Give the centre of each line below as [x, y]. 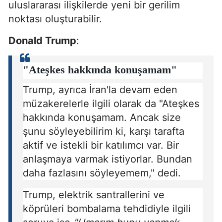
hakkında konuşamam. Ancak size [102, 117]
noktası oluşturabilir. [57, 19]
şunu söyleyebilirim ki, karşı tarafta [104, 131]
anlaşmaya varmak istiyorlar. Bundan [108, 159]
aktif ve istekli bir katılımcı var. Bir [101, 145]
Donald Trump [42, 41]
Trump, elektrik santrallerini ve [94, 194]
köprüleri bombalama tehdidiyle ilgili [107, 208]
